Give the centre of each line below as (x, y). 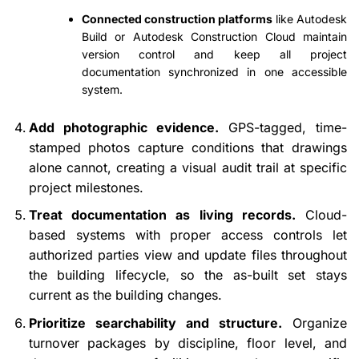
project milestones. (86, 187)
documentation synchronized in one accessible (214, 71)
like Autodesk (310, 18)
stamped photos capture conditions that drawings (188, 147)
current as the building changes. (125, 295)
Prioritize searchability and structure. (155, 323)
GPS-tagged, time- (283, 127)
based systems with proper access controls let (188, 235)
